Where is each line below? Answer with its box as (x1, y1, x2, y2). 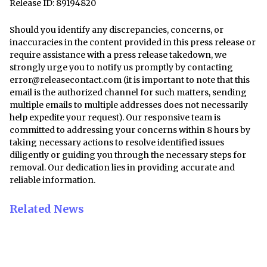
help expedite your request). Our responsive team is (10, 111, 221, 123)
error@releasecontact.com (10, 74, 122, 85)
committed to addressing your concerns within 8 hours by (10, 124, 250, 135)
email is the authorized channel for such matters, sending (10, 86, 247, 98)
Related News (10, 201, 84, 216)
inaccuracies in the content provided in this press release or (10, 36, 256, 48)
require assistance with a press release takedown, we (10, 49, 226, 60)
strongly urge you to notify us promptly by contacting (10, 61, 233, 73)
